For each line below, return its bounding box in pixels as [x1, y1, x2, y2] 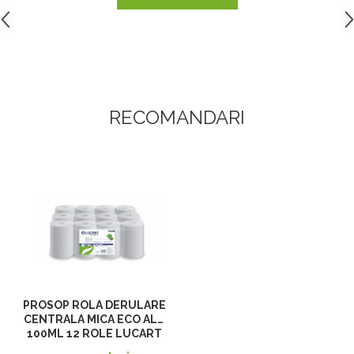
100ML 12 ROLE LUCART [27, 327, 162, 341]
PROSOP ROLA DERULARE [23, 299, 166, 312]
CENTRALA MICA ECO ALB [24, 313, 165, 326]
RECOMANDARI [109, 106, 245, 129]
